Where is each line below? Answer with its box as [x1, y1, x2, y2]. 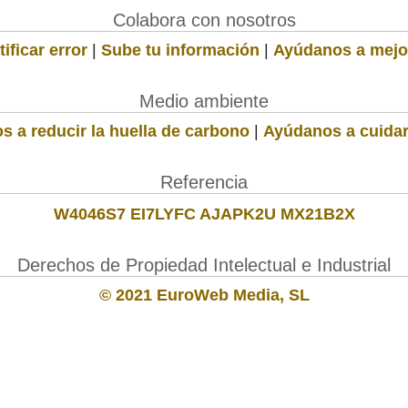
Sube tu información [101, 40, 260, 59]
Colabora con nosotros [112, 9, 296, 30]
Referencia [160, 171, 248, 192]
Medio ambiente [139, 90, 269, 111]
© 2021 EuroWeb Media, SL [98, 285, 310, 304]
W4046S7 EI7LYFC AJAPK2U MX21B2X [53, 204, 355, 223]
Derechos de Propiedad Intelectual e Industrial [17, 254, 391, 275]
